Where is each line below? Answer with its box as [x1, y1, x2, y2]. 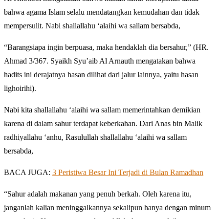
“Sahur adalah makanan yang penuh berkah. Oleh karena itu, [4, 189, 192, 198]
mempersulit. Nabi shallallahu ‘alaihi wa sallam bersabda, [4, 21, 180, 30]
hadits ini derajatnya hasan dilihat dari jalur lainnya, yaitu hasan [4, 70, 198, 79]
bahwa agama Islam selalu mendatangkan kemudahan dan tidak [4, 7, 199, 16]
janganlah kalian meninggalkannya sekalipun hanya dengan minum [4, 203, 211, 212]
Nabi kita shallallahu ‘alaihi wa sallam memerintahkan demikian [4, 105, 200, 114]
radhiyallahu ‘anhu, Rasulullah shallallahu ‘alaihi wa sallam [4, 132, 187, 141]
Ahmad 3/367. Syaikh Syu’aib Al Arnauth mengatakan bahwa [4, 56, 196, 65]
